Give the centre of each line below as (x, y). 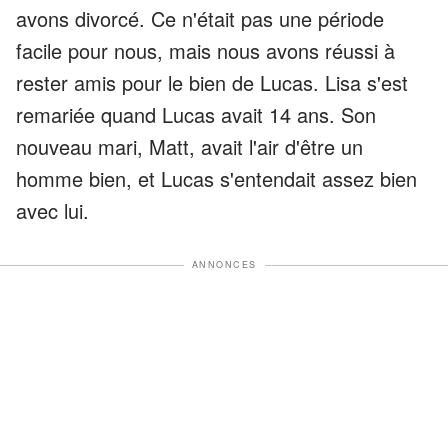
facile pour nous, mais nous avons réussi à (205, 51)
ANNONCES (224, 265)
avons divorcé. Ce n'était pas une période (200, 19)
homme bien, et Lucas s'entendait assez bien (216, 179)
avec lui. (52, 211)
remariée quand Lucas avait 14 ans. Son (196, 115)
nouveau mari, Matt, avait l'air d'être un (189, 147)
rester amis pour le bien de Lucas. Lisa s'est (212, 83)
